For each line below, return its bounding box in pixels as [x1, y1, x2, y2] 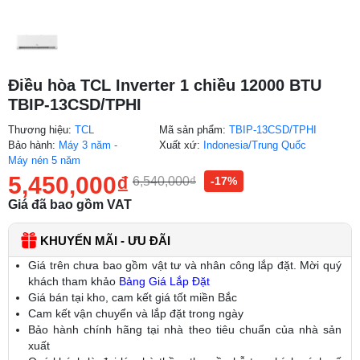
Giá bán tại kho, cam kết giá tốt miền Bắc [28, 290, 237, 304]
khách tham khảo [28, 274, 119, 288]
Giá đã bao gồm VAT [8, 197, 132, 211]
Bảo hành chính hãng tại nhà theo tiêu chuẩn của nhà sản [28, 322, 342, 336]
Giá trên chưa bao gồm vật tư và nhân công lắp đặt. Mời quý [28, 258, 342, 272]
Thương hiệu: [8, 123, 75, 136]
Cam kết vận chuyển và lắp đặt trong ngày [28, 306, 243, 320]
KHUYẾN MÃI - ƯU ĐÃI [40, 233, 170, 247]
